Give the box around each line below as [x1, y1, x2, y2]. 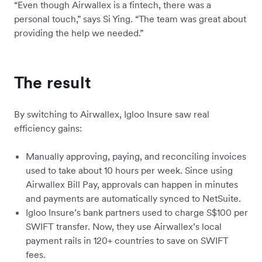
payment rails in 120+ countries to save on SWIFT [26, 235, 229, 247]
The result [14, 72, 96, 94]
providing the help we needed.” [14, 27, 146, 39]
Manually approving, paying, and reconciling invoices [26, 150, 246, 163]
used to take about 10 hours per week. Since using [26, 164, 233, 177]
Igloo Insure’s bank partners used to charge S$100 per [26, 206, 248, 219]
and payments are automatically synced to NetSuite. [26, 192, 241, 205]
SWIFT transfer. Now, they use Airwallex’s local [26, 220, 222, 233]
